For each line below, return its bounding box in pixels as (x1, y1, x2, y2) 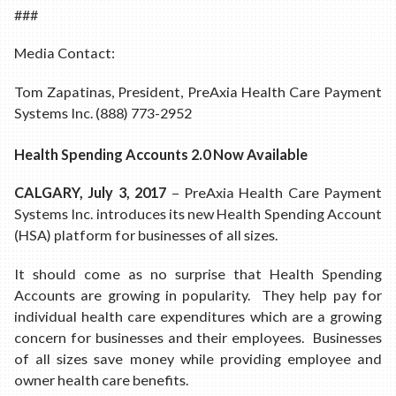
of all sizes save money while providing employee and (14, 349, 382, 367)
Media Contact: (14, 44, 115, 62)
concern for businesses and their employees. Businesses (14, 328, 382, 346)
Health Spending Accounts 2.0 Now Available (14, 145, 308, 163)
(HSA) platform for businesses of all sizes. (14, 226, 278, 244)
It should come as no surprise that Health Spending (14, 264, 382, 282)
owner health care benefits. (14, 370, 188, 388)
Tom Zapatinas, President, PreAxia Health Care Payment (14, 82, 382, 100)
